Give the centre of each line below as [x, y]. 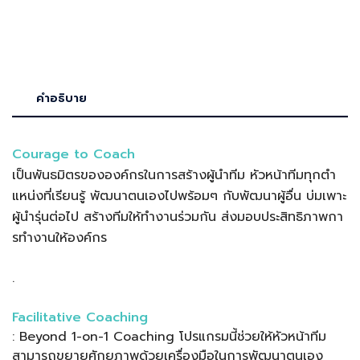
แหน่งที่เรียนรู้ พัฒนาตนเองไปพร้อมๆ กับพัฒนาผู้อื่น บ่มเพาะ [179, 196]
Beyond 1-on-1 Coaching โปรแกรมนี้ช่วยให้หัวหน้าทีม [173, 336]
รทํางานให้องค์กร [59, 237]
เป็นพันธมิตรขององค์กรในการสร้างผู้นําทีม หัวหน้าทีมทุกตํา [174, 175]
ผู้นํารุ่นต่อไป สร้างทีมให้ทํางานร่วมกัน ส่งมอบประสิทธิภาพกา [178, 217]
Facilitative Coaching [80, 317]
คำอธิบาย [61, 98]
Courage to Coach [74, 154]
